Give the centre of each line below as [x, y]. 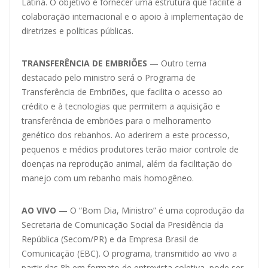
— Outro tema [177, 63]
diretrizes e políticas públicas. [77, 31]
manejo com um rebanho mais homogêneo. [108, 178]
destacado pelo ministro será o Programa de [109, 77]
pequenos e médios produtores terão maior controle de [130, 149]
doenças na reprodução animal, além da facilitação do [127, 163]
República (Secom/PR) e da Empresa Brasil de [110, 239]
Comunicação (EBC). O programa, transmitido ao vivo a [129, 253]
